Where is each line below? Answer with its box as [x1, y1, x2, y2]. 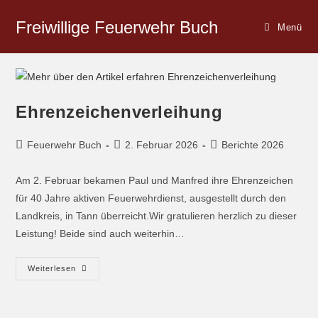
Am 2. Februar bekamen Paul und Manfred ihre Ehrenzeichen [16, 174, 294, 186]
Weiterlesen [28, 263, 77, 273]
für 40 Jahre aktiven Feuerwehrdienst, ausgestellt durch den [16, 192, 287, 204]
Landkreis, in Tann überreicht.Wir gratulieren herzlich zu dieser [16, 209, 297, 221]
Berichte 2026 [221, 138, 285, 150]
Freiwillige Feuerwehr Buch [16, 18, 219, 37]
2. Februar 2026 [125, 138, 199, 150]
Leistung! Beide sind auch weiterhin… [16, 227, 185, 239]
